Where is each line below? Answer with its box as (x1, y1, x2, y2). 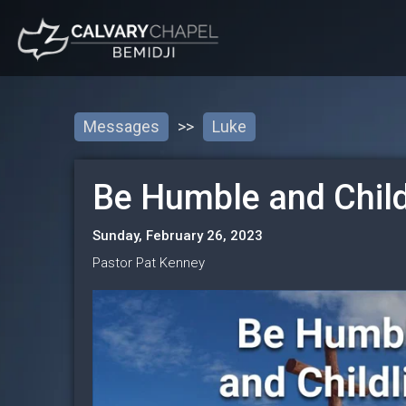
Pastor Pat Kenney (92, 254, 205, 271)
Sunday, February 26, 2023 (92, 227, 263, 244)
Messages (83, 116, 159, 136)
